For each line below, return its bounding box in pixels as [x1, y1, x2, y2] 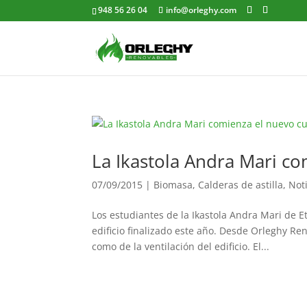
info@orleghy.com [166, 4, 237, 16]
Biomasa [153, 178, 193, 191]
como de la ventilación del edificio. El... [92, 240, 270, 253]
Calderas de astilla [198, 178, 284, 191]
